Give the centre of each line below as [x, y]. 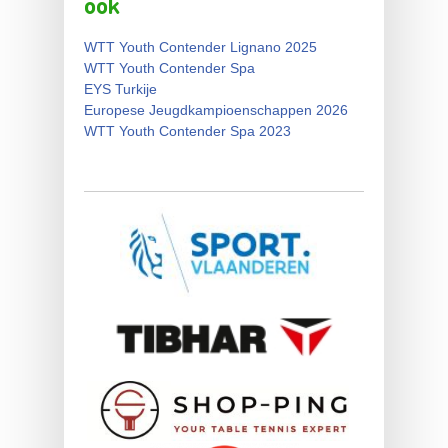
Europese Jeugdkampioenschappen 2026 [216, 109]
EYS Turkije [120, 88]
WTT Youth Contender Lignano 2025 [200, 46]
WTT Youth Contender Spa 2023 [187, 130]
